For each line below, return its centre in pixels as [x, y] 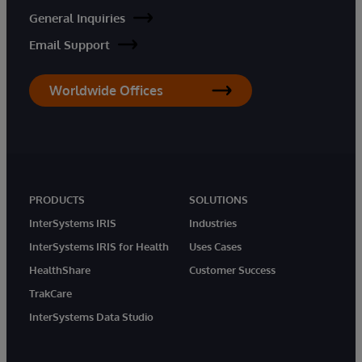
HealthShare [60, 269]
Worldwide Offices [106, 90]
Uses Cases [215, 246]
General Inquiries [77, 18]
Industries [213, 223]
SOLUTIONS [219, 199]
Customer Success [232, 269]
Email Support [69, 44]
